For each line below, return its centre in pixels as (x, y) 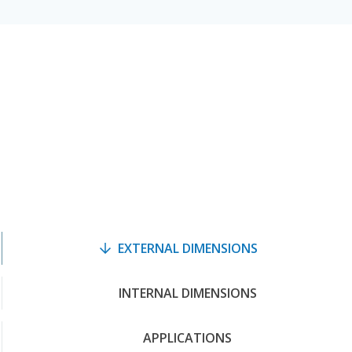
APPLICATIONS (187, 338)
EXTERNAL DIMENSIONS (187, 248)
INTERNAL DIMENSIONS (187, 293)
